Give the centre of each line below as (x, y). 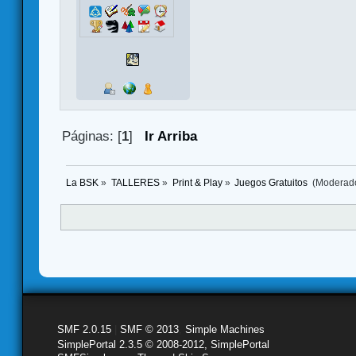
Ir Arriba (171, 137)
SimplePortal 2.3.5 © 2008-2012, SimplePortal (163, 344)
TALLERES (135, 182)
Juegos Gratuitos (273, 182)
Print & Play (197, 182)
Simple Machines (225, 329)
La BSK (82, 182)
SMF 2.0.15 (84, 329)
